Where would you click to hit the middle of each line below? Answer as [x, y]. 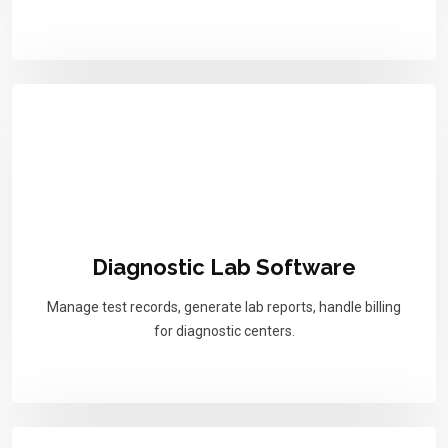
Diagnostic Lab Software [224, 267]
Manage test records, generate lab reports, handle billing [224, 307]
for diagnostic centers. [224, 331]
